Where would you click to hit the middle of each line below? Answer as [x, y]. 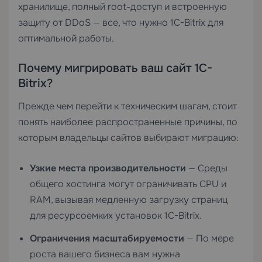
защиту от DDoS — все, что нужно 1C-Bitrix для [121, 23]
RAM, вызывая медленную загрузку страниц [129, 200]
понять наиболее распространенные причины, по [128, 122]
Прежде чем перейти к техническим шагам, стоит [127, 106]
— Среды [207, 168]
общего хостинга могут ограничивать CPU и [128, 184]
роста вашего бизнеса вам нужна [105, 254]
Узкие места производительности [108, 168]
